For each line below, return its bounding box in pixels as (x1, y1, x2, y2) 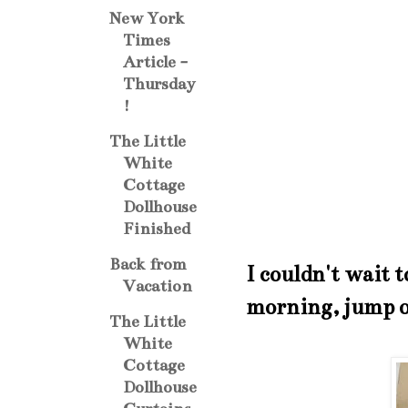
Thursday (123, 74, 196, 94)
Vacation (123, 276, 192, 296)
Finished (123, 219, 190, 239)
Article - (123, 52, 188, 72)
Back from (109, 254, 187, 274)
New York (109, 8, 185, 28)
